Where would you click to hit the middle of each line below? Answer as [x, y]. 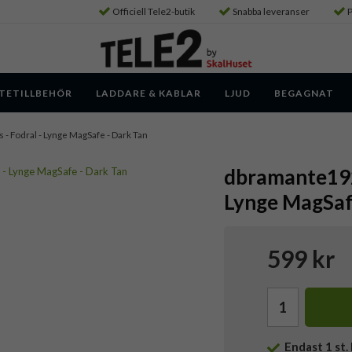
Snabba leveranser [271, 11]
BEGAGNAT [304, 93]
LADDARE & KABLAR [148, 93]
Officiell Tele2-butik [154, 11]
